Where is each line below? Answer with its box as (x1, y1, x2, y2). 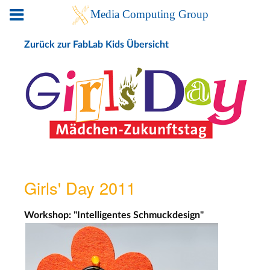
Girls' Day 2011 (24, 175, 136, 199)
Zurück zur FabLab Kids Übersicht (24, 40, 169, 49)
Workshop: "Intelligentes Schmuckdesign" (24, 210, 204, 220)
